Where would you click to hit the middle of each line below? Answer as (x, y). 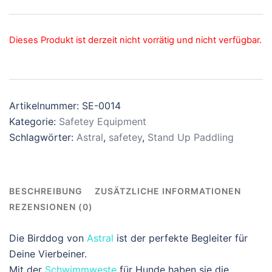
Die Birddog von (48, 238)
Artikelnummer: (46, 106)
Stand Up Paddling (191, 137)
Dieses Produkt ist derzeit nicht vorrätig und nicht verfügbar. (135, 40)
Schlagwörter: (43, 137)
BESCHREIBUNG (46, 191)
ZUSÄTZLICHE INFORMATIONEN (168, 191)
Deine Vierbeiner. (48, 253)
